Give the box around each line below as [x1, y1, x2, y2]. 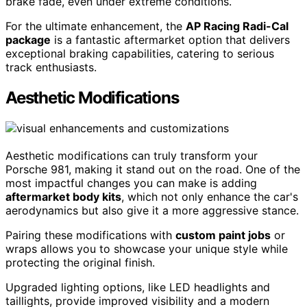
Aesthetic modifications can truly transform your [5, 148, 258, 162]
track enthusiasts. [5, 60, 97, 74]
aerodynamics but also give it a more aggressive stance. [5, 203, 299, 217]
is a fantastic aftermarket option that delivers [51, 32, 290, 47]
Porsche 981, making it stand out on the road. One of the [5, 162, 300, 176]
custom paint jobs [175, 228, 271, 242]
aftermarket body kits [5, 189, 121, 204]
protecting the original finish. [5, 255, 155, 269]
